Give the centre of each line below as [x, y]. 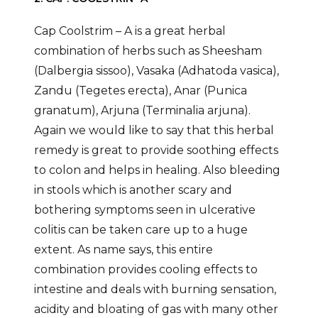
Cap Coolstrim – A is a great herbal [130, 31]
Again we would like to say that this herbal [154, 131]
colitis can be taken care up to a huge [141, 230]
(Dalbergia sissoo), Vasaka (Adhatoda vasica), [156, 71]
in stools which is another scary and [133, 190]
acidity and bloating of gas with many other [156, 309]
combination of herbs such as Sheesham [148, 51]
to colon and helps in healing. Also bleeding [157, 170]
